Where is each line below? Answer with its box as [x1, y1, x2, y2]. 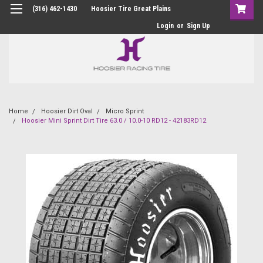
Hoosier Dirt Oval [41, 107, 93, 115]
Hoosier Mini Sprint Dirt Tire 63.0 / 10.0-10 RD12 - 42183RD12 [22, 116, 206, 124]
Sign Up [187, 22, 210, 30]
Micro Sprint [106, 107, 144, 115]
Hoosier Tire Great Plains [91, 5, 171, 13]
